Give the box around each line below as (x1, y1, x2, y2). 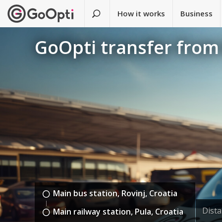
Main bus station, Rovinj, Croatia (53, 188, 178, 199)
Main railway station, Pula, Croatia (53, 206, 184, 218)
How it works (117, 8, 166, 18)
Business (180, 8, 213, 18)
